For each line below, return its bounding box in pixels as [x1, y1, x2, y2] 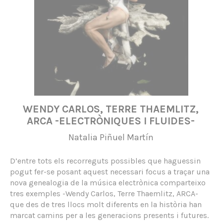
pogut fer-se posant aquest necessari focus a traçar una [10, 167, 210, 176]
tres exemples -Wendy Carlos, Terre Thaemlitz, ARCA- [10, 189, 198, 198]
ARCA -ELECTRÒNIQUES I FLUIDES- [27, 115, 195, 127]
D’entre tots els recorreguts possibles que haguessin [10, 156, 201, 166]
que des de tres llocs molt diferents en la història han [10, 200, 202, 209]
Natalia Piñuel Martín [68, 132, 154, 143]
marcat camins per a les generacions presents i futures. [10, 211, 209, 220]
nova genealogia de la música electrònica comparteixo [10, 178, 206, 187]
